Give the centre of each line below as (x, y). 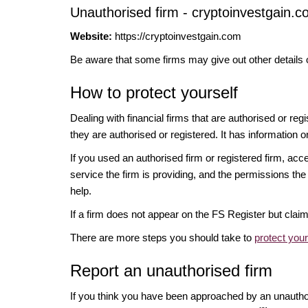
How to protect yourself (154, 92)
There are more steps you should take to (162, 237)
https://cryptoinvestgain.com (177, 36)
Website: (91, 36)
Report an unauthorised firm (171, 270)
